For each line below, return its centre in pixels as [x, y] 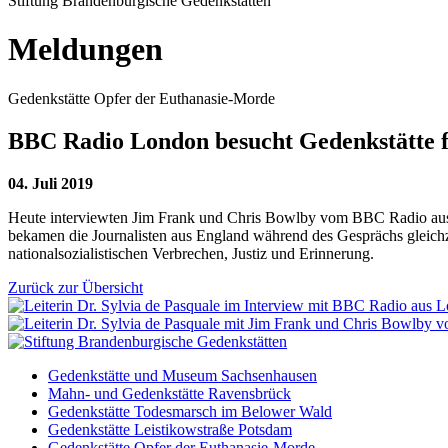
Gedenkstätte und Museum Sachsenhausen [182, 375]
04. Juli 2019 [50, 183]
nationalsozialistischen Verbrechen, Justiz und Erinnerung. [191, 253]
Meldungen [85, 49]
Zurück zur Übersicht [75, 287]
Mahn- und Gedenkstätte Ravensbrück [169, 393]
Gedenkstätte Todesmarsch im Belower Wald [190, 411]
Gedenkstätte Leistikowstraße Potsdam [170, 429]
